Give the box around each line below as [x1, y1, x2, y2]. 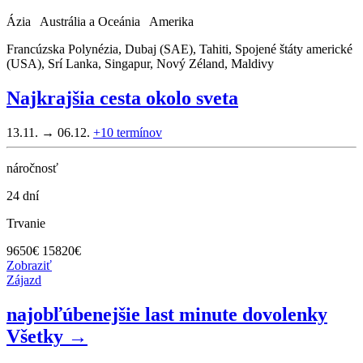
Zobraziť [6, 258, 52, 272]
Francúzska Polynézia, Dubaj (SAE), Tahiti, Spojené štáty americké [6, 42, 352, 57]
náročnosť [6, 160, 58, 175]
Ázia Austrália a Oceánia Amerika [6, 15, 200, 29]
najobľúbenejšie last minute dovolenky [6, 303, 327, 325]
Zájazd [6, 272, 41, 287]
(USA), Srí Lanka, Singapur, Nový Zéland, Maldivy [6, 57, 274, 71]
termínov [117, 125, 162, 139]
